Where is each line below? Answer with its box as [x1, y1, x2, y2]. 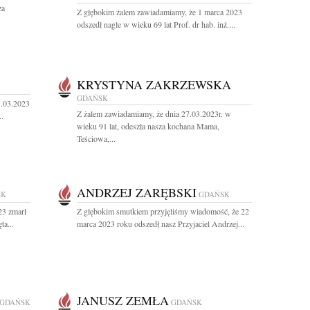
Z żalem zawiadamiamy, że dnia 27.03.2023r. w [77, 108, 231, 119]
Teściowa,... [77, 133, 116, 144]
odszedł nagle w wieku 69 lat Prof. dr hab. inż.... [77, 19, 235, 30]
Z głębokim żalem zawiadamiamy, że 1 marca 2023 [77, 6, 242, 17]
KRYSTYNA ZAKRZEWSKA [77, 76, 231, 93]
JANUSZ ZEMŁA [77, 292, 169, 309]
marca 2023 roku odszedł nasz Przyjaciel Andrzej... [77, 218, 244, 229]
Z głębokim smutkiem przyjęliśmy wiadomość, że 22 [77, 206, 249, 217]
